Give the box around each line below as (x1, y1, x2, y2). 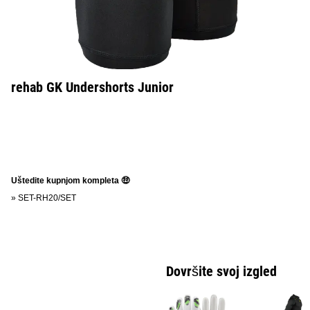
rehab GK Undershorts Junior (11, 79, 174, 95)
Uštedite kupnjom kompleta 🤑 (11, 176, 129, 185)
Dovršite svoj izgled (166, 263, 277, 280)
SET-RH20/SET (18, 193, 76, 203)
